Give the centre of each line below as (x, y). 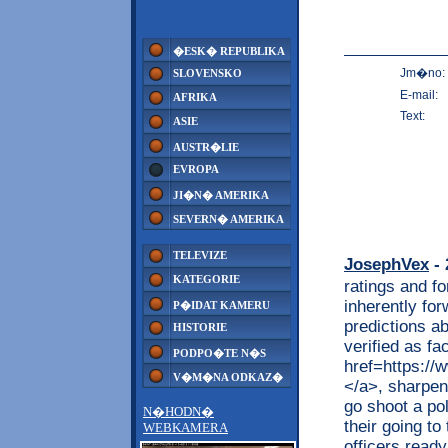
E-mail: (419, 95)
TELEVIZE (200, 255)
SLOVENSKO (207, 73)
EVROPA (196, 169)
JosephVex (386, 264)
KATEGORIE (206, 279)
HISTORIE (200, 327)
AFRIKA (195, 97)
